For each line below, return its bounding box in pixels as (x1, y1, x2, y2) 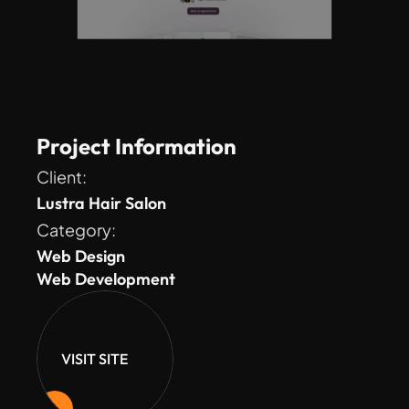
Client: (37, 166, 89, 187)
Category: (37, 219, 119, 240)
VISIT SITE (60, 350, 128, 368)
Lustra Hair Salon (37, 193, 166, 214)
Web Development (37, 268, 175, 289)
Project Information (37, 132, 236, 160)
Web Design (37, 246, 125, 267)
